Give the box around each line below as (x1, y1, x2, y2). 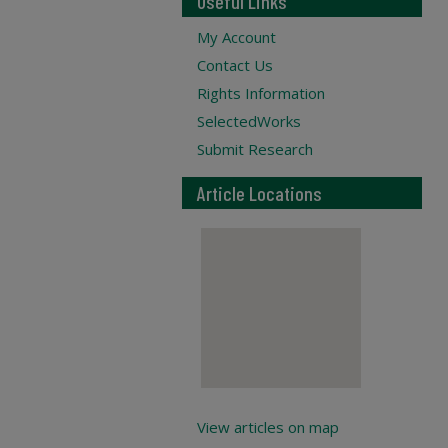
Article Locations (197, 181, 322, 205)
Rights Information (197, 83, 325, 103)
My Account (197, 27, 276, 47)
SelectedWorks (197, 111, 301, 131)
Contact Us (197, 55, 273, 75)
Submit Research (197, 139, 313, 159)
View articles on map (197, 417, 339, 437)
